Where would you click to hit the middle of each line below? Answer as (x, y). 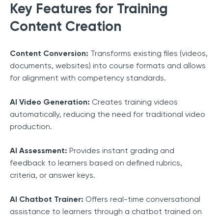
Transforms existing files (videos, (148, 53)
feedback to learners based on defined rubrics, (96, 163)
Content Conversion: (49, 53)
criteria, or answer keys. (53, 175)
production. (31, 126)
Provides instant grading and (121, 150)
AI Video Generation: (50, 102)
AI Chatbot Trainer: (47, 199)
